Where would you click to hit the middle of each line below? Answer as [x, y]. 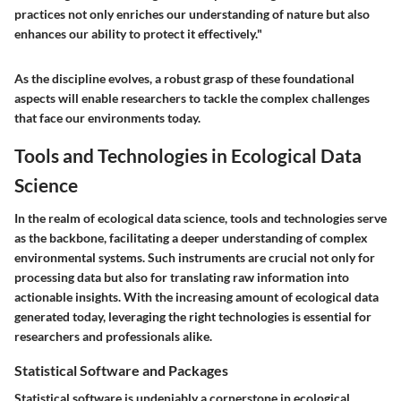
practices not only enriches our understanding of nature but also [192, 13]
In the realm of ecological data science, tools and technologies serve [200, 218]
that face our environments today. [107, 117]
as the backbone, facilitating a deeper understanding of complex [191, 238]
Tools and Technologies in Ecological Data [188, 155]
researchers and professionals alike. [113, 337]
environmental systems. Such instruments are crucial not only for [195, 258]
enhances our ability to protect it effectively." [138, 33]
